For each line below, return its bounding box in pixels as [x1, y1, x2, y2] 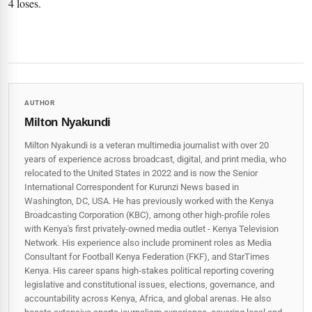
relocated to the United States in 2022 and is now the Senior [24, 167, 258, 178]
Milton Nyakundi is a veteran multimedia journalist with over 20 [24, 139, 269, 150]
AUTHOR [24, 98, 54, 107]
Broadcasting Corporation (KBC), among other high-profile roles [24, 209, 270, 220]
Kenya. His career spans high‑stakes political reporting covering [24, 265, 274, 276]
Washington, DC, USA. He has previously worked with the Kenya [24, 195, 274, 206]
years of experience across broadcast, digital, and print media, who [24, 153, 286, 164]
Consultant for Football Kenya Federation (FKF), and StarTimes [24, 251, 270, 262]
